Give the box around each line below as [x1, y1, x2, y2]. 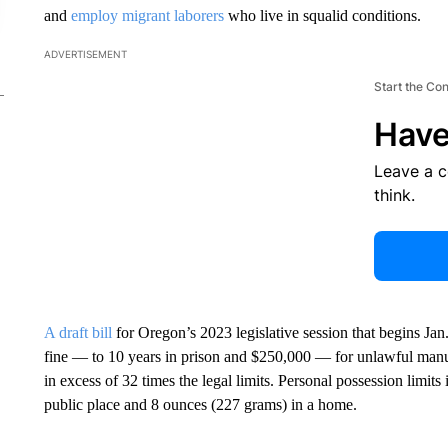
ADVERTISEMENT [43, 47, 127, 60]
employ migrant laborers [70, 6, 224, 24]
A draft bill [43, 323, 112, 341]
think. [373, 184, 415, 205]
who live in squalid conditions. [223, 6, 421, 24]
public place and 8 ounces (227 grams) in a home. [43, 395, 357, 413]
